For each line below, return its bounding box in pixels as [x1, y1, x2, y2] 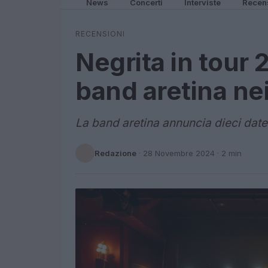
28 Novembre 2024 [143, 148, 215, 158]
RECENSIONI [75, 29, 125, 38]
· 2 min [215, 148, 242, 158]
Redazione [95, 148, 136, 158]
